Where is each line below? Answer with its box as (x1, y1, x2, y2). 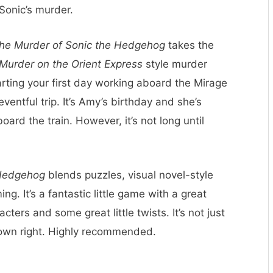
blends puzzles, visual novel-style (45, 169, 213, 182)
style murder (143, 58, 207, 71)
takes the (165, 39, 214, 52)
